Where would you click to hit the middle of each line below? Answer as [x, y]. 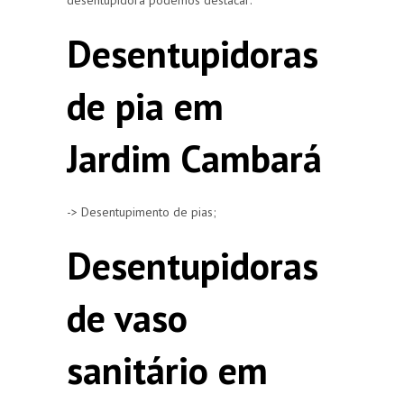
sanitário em [167, 370]
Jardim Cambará [194, 158]
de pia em [145, 106]
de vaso [127, 317]
